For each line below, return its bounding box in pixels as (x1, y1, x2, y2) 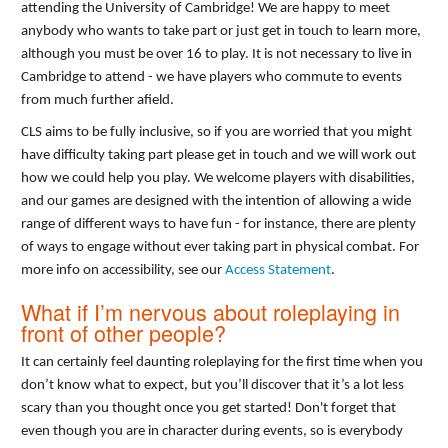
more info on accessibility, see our (21, 262, 225, 278)
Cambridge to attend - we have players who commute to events (21, 69, 402, 85)
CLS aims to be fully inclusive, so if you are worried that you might (21, 124, 412, 140)
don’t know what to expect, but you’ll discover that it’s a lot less (21, 378, 404, 394)
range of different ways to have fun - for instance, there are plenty (21, 216, 416, 232)
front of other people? (21, 317, 226, 349)
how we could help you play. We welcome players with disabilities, (21, 170, 415, 186)
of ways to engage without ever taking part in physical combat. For (21, 239, 419, 255)
